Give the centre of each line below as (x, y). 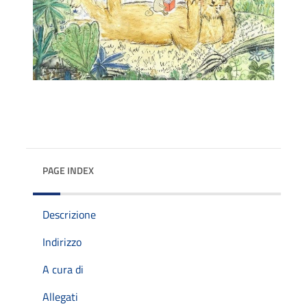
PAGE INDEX (68, 170)
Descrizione (69, 214)
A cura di (63, 269)
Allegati (60, 296)
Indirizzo (62, 242)
